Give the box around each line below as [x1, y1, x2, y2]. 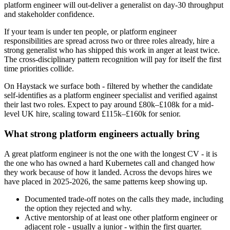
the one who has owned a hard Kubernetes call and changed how [4, 158, 215, 167]
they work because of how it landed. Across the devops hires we [4, 167, 212, 177]
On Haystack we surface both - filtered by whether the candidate [4, 82, 213, 91]
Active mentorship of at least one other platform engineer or [25, 213, 217, 222]
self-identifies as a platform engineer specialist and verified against [4, 91, 217, 100]
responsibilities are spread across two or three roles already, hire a [4, 36, 215, 46]
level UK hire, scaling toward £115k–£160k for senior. [4, 109, 181, 119]
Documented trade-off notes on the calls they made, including [25, 194, 223, 203]
